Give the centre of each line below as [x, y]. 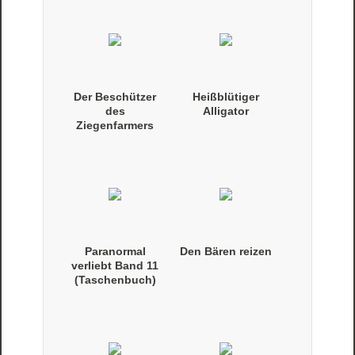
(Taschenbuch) [115, 280]
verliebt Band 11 [115, 266]
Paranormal [115, 252]
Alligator [226, 111]
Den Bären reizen [226, 252]
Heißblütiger [226, 97]
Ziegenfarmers [115, 126]
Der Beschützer [115, 97]
